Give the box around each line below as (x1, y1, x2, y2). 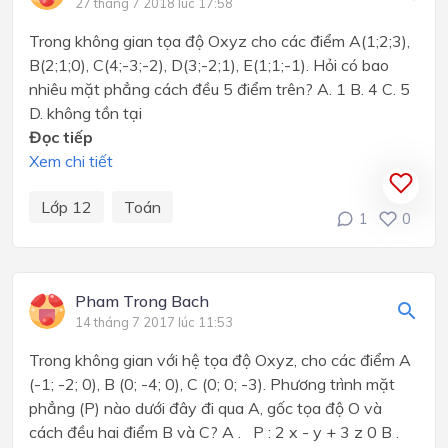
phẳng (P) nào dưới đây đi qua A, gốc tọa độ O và (29, 398, 382, 419)
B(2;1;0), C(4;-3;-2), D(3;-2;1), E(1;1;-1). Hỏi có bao (29, 55, 389, 76)
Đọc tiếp (29, 127, 93, 148)
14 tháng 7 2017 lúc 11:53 (75, 314, 233, 331)
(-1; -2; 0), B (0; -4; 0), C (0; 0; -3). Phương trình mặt (29, 374, 395, 395)
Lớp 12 (41, 197, 92, 218)
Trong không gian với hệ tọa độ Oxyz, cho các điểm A (29, 350, 411, 371)
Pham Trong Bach (75, 291, 209, 312)
